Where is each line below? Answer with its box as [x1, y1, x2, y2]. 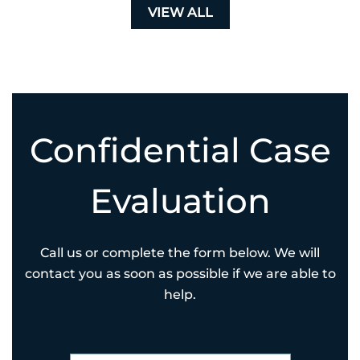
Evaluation [89, 180, 271, 222]
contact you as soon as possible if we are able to [24, 266, 336, 281]
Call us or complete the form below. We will [40, 245, 320, 260]
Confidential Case [29, 129, 331, 171]
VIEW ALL [147, 5, 213, 20]
